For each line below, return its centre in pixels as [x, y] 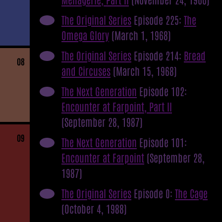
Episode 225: [158, 19]
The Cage [191, 193]
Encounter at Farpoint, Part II [117, 106]
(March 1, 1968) [141, 35]
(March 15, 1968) [145, 70]
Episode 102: [162, 91]
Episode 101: [162, 142]
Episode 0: [153, 193]
